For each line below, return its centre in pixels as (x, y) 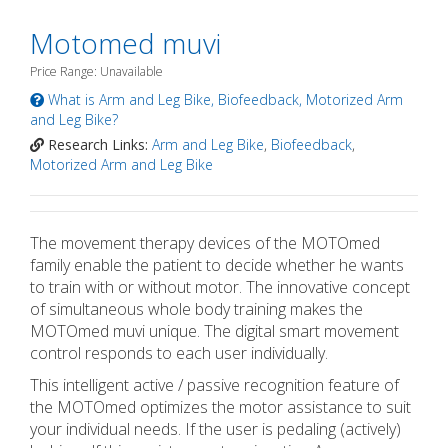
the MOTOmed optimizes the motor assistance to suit (220, 407)
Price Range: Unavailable (96, 71)
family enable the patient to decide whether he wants (217, 265)
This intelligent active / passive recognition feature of (214, 385)
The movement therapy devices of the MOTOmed (205, 243)
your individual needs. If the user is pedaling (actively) (215, 429)
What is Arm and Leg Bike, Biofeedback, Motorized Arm (223, 99)
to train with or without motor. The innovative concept (220, 287)
